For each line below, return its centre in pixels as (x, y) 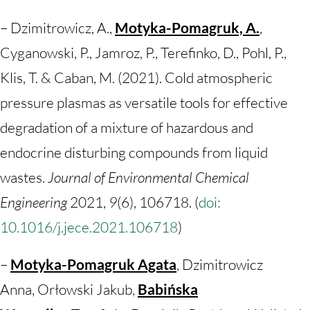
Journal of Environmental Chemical (148, 177)
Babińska (168, 289)
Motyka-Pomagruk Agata (93, 264)
